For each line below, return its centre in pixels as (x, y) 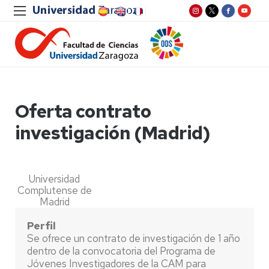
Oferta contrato (83, 111)
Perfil (41, 226)
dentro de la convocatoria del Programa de (121, 251)
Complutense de (54, 190)
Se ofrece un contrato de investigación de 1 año (134, 238)
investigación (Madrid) (113, 133)
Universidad (55, 179)
